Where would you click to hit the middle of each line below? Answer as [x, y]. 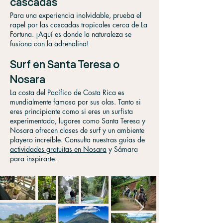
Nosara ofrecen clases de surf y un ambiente [77, 130]
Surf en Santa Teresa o [65, 65]
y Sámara [122, 149]
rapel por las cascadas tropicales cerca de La [79, 25]
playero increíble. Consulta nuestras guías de [77, 140]
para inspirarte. [33, 159]
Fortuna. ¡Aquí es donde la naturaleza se [71, 34]
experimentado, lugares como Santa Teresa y [78, 121]
